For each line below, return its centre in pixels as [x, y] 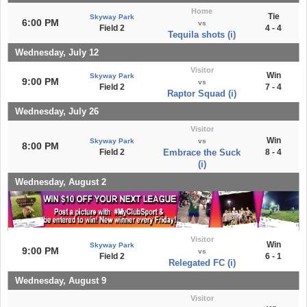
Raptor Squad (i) [202, 93]
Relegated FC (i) [202, 262]
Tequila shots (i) [202, 34]
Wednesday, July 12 [57, 52]
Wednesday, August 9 [61, 280]
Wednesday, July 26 [57, 111]
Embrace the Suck [202, 152]
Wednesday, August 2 [61, 182]
